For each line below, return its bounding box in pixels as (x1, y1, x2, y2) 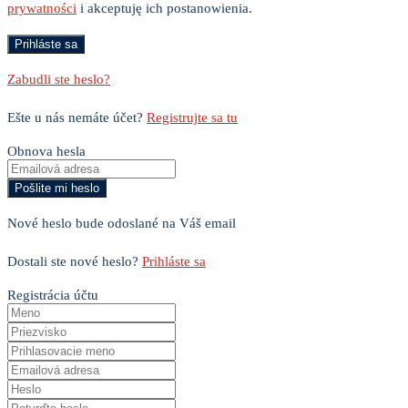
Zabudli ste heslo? (7, 72, 110, 87)
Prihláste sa (142, 254, 206, 270)
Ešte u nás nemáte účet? (7, 110, 147, 126)
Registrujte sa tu (147, 110, 238, 126)
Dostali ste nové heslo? (7, 254, 142, 270)
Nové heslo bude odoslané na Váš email (7, 216, 236, 231)
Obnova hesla (7, 144, 86, 159)
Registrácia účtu (7, 288, 98, 303)
